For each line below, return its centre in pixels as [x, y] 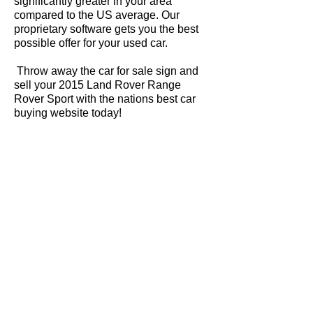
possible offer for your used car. [91, 43]
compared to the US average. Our [97, 15]
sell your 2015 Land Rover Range [97, 85]
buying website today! [68, 113]
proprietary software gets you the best [106, 29]
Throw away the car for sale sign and [106, 71]
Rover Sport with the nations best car [105, 99]
